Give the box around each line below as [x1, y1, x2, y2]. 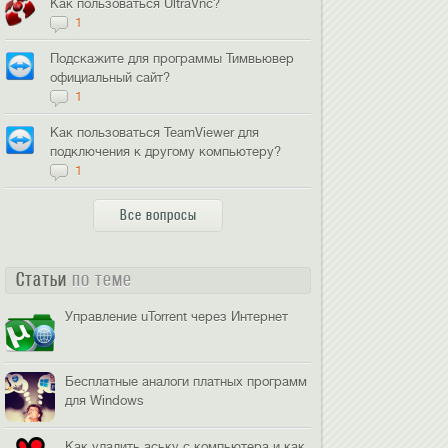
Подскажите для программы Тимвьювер [50, 51, 295, 66]
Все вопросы [119, 206, 197, 224]
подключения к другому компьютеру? [50, 144, 282, 159]
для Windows [65, 393, 145, 408]
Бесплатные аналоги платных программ [65, 374, 308, 389]
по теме [72, 268, 133, 291]
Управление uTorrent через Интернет [65, 309, 289, 324]
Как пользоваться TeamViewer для [50, 125, 260, 140]
